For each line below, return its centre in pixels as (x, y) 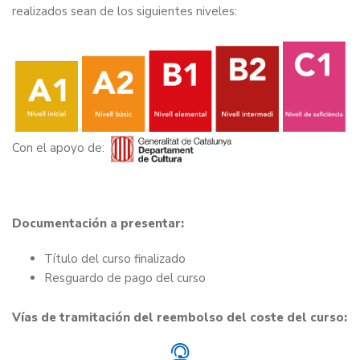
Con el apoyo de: (61, 147)
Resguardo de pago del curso (125, 278)
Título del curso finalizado (115, 258)
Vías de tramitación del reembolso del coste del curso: (180, 317)
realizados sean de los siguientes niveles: (125, 12)
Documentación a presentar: (98, 223)
